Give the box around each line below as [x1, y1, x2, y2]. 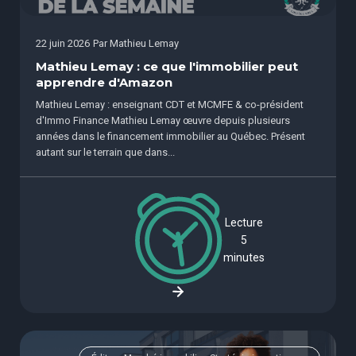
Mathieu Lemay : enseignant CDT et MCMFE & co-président [36, 99, 304, 111]
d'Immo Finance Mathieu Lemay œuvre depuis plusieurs [36, 114, 290, 127]
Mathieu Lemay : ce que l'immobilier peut [36, 59, 298, 74]
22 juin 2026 [36, 37, 90, 49]
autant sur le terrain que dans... [36, 146, 175, 159]
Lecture [225, 215, 263, 229]
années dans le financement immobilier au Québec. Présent [36, 130, 305, 143]
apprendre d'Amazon [36, 75, 172, 90]
